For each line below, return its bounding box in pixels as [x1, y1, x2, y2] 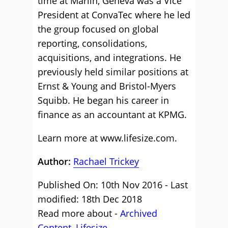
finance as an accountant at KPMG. [38, 108, 187, 121]
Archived [120, 207, 157, 219]
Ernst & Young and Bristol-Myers [38, 80, 176, 92]
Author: [38, 155, 73, 167]
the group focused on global [38, 23, 159, 35]
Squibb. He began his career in [38, 94, 169, 106]
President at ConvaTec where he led [38, 9, 190, 21]
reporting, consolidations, [38, 37, 147, 49]
